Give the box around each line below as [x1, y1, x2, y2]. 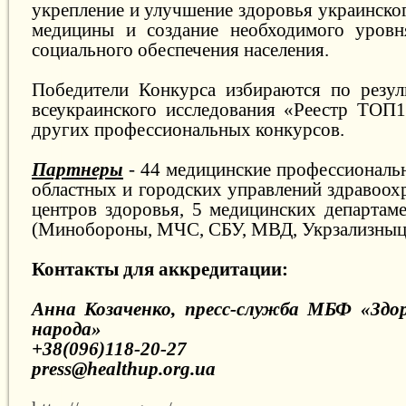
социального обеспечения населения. [32, 40, 329, 61]
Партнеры [32, 159, 123, 180]
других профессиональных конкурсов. [32, 120, 344, 140]
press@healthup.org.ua [32, 359, 216, 380]
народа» [32, 319, 101, 340]
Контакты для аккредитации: [32, 259, 288, 280]
